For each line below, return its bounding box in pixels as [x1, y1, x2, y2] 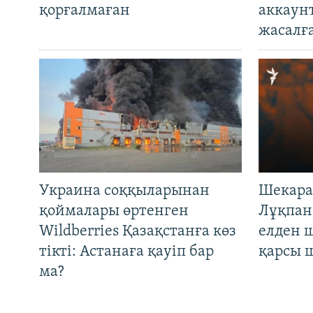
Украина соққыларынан [39, 182, 210, 199]
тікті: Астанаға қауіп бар [39, 243, 214, 260]
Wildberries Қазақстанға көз [39, 223, 236, 240]
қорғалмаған [39, 2, 130, 19]
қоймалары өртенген [39, 203, 189, 219]
